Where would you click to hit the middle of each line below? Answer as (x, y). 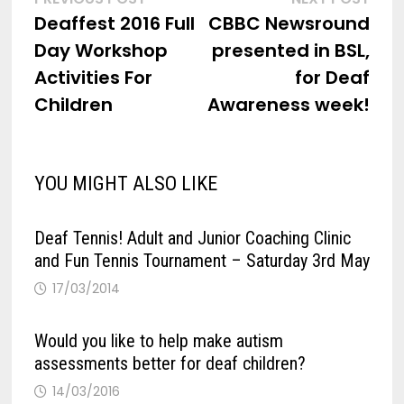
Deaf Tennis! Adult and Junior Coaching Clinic (192, 238)
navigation (91, 36)
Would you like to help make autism (158, 341)
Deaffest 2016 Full (114, 23)
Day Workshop (101, 50)
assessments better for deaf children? (170, 363)
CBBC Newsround (289, 23)
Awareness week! (289, 105)
